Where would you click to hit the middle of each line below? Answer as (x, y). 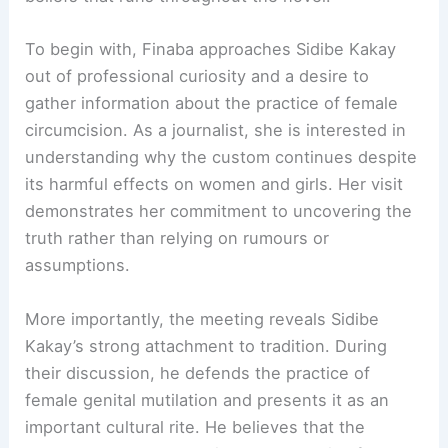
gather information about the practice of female (212, 103)
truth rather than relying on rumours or (177, 238)
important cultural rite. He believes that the (195, 426)
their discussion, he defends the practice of (198, 372)
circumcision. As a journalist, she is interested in (216, 130)
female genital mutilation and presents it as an (207, 399)
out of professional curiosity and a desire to (197, 76)
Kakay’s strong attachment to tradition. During (206, 345)
